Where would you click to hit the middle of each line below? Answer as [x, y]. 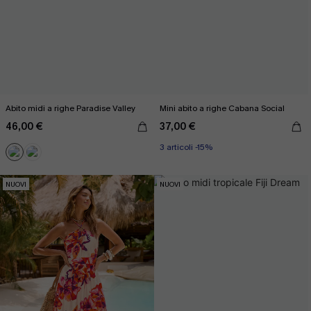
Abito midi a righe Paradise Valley [70, 108]
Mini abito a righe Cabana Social [222, 108]
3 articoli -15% [186, 147]
